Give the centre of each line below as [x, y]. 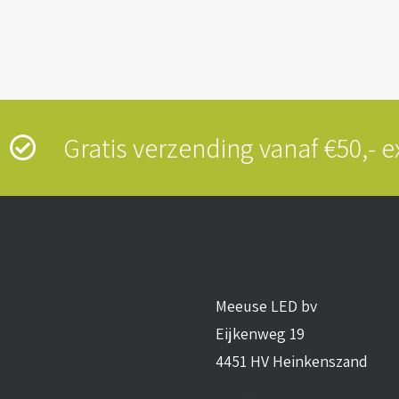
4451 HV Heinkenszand [292, 361]
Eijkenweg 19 [260, 334]
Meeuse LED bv [266, 306]
